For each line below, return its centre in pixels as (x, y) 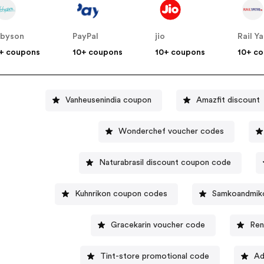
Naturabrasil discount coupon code (165, 162)
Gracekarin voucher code (158, 225)
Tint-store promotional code (155, 256)
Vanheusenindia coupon (108, 100)
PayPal (86, 37)
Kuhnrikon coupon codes (121, 194)
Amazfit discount (228, 100)
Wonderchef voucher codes (171, 131)
